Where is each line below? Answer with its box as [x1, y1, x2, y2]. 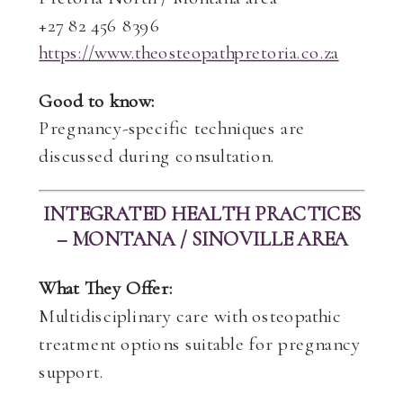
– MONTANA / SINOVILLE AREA [57, 226, 348, 252]
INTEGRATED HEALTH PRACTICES [43, 201, 362, 227]
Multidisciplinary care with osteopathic [39, 304, 342, 327]
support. [39, 360, 103, 383]
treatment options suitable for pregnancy [39, 332, 361, 355]
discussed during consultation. [39, 143, 275, 167]
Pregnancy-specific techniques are [39, 116, 305, 139]
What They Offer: [39, 276, 173, 300]
